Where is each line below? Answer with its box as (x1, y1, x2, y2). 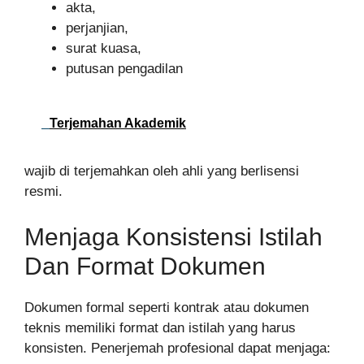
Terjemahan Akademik (50, 116, 186, 131)
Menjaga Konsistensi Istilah (24, 223, 323, 250)
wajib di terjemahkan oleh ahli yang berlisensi (24, 163, 299, 180)
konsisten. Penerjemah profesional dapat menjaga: (24, 340, 331, 356)
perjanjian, (66, 19, 128, 36)
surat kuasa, (66, 40, 141, 56)
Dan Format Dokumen (24, 252, 266, 279)
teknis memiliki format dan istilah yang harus (24, 319, 296, 336)
